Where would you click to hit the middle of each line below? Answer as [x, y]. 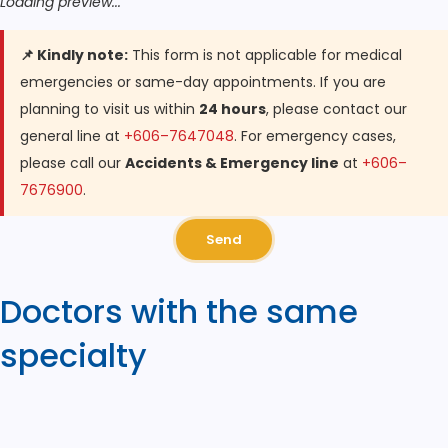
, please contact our [336, 109]
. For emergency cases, [315, 136]
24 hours [232, 109]
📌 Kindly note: [74, 55]
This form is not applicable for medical [265, 55]
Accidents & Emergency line [232, 163]
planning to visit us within [109, 109]
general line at [72, 136]
